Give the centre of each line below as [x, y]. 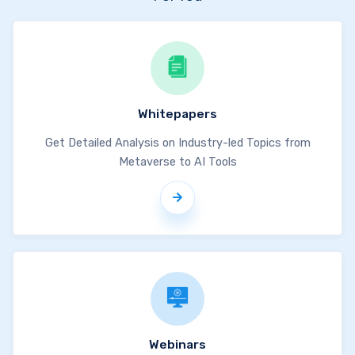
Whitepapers [177, 114]
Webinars [177, 345]
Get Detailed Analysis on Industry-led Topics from [177, 143]
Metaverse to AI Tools [177, 162]
